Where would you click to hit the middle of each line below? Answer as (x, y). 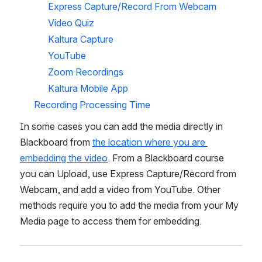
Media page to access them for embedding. (111, 221)
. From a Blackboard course (166, 158)
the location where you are (149, 142)
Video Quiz (71, 23)
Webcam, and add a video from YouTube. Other (120, 189)
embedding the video (64, 158)
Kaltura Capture (82, 39)
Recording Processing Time (92, 105)
